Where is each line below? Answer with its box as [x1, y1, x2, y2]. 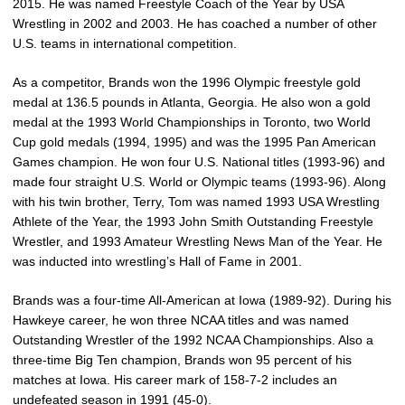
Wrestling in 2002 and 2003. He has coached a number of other [13, 16, 377, 31]
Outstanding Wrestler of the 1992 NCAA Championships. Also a [13, 333, 373, 347]
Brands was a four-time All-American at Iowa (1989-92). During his [13, 293, 391, 307]
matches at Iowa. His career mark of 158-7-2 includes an [13, 372, 337, 387]
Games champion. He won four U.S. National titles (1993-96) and [13, 155, 385, 169]
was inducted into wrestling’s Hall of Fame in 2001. [13, 254, 302, 268]
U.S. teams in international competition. [13, 36, 237, 51]
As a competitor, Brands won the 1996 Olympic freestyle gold [13, 75, 361, 89]
